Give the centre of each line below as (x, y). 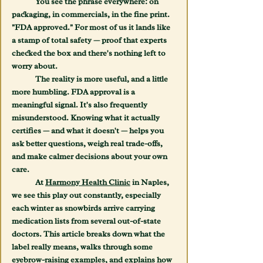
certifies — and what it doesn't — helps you (89, 131)
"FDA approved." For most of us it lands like (92, 27)
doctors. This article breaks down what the (89, 234)
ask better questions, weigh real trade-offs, (88, 144)
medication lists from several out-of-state (87, 221)
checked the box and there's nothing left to (90, 53)
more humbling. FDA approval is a (74, 92)
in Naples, (151, 182)
